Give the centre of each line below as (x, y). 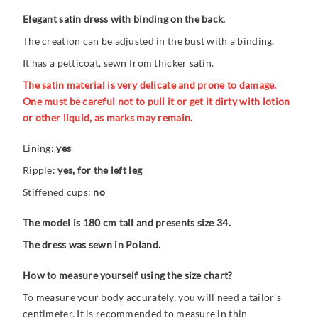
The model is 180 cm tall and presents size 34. (127, 223)
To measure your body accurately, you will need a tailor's (152, 297)
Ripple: (40, 170)
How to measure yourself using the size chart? (128, 275)
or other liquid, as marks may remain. (108, 118)
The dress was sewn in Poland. (92, 245)
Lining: (40, 148)
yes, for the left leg (100, 170)
